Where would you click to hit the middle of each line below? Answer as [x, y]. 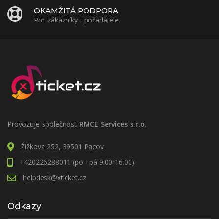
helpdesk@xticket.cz [55, 177]
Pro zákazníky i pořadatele [76, 20]
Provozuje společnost [43, 124]
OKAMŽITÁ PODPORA [76, 10]
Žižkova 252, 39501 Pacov [62, 146]
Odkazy [24, 206]
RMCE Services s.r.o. [113, 124]
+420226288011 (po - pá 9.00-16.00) [77, 162]
